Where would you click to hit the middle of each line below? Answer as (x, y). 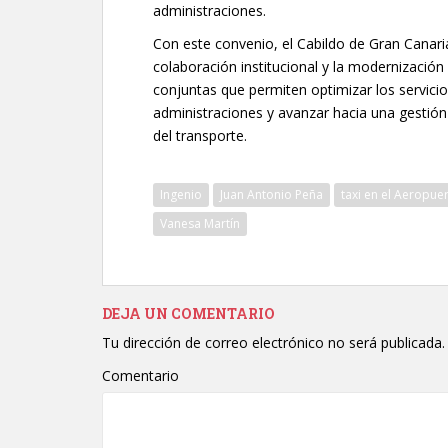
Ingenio (181, 194)
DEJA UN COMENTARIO (188, 313)
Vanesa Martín (200, 223)
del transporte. (200, 135)
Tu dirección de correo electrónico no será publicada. (273, 342)
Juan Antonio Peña (271, 194)
